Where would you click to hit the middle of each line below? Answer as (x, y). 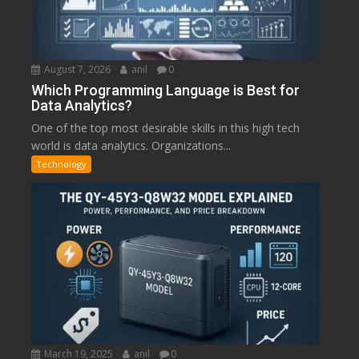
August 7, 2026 (77, 70)
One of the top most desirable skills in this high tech (166, 128)
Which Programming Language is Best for (166, 91)
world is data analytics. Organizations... (131, 146)
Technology (62, 164)
